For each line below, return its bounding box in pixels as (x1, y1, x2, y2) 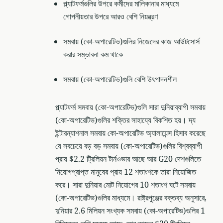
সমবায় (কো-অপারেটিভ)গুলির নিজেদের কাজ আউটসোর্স (63, 35, 200, 48)
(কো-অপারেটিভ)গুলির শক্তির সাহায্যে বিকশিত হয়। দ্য (55, 114, 196, 126)
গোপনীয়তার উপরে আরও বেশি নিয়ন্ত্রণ (63, 10, 158, 23)
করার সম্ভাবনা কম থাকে (63, 48, 123, 61)
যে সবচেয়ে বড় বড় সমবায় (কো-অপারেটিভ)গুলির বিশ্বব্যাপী (55, 140, 202, 152)
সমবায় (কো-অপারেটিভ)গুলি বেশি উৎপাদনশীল (63, 73, 177, 86)
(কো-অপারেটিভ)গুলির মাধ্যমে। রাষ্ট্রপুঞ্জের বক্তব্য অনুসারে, (55, 192, 207, 204)
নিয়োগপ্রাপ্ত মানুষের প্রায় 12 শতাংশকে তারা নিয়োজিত (55, 166, 196, 178)
